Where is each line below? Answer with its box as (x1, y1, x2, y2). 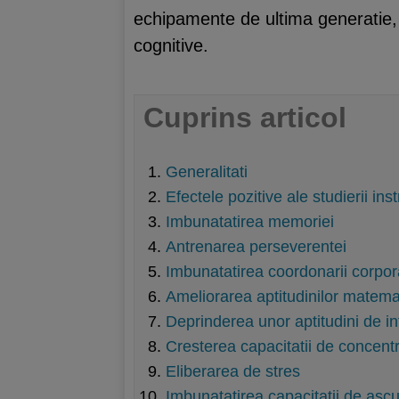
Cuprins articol (143, 101, 346, 134)
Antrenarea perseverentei (166, 238, 346, 256)
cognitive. (134, 35, 208, 55)
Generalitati (166, 163, 248, 181)
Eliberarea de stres (166, 362, 300, 380)
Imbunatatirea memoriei (166, 213, 334, 231)
